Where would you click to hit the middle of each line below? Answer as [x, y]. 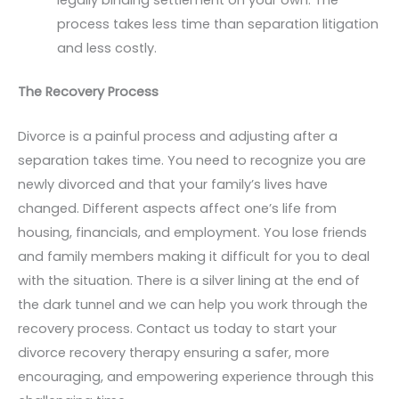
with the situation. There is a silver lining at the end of [189, 280]
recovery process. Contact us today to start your [177, 328]
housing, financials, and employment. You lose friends [192, 232]
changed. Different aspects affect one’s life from [177, 208]
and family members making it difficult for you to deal [194, 256]
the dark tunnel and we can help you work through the [193, 304]
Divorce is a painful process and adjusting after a [178, 136]
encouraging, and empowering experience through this [196, 376]
